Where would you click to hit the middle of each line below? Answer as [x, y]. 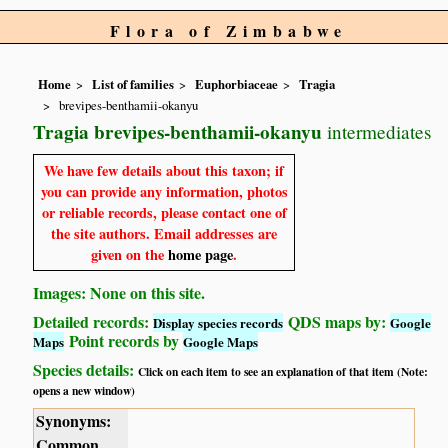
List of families [133, 84]
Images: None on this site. [119, 292]
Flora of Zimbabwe [229, 30]
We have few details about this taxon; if [164, 170]
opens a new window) [84, 390]
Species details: [86, 369]
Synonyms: [74, 420]
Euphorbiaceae [237, 84]
